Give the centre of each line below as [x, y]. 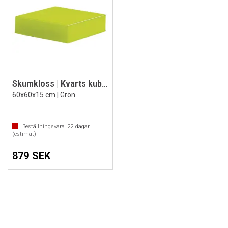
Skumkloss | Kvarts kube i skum [105, 84]
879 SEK [32, 156]
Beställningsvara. [45, 126]
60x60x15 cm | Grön [44, 95]
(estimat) [24, 134]
